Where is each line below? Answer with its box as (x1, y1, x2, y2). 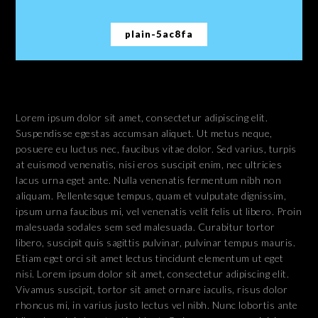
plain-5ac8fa (125, 28, 193, 40)
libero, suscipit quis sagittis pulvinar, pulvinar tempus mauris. (16, 236, 296, 249)
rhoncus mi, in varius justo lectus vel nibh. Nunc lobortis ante (16, 299, 298, 312)
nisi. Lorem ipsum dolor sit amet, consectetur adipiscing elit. (16, 268, 290, 280)
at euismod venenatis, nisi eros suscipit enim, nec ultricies (16, 158, 283, 171)
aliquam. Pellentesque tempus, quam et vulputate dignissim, (16, 190, 287, 202)
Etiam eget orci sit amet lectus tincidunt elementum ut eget (16, 252, 284, 265)
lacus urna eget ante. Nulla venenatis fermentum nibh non (16, 174, 282, 187)
